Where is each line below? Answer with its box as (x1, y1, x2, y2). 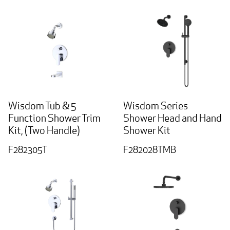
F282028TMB (123, 144, 176, 156)
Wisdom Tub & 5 (8, 99, 76, 113)
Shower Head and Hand (123, 111, 222, 125)
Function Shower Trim (8, 111, 101, 125)
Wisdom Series (123, 99, 188, 113)
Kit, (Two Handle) (8, 124, 80, 138)
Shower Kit (123, 124, 170, 138)
